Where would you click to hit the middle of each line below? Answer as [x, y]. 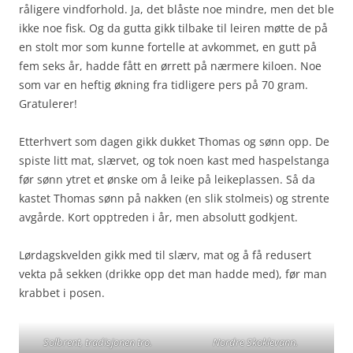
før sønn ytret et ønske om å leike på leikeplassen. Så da [167, 180]
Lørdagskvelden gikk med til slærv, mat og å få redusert [165, 255]
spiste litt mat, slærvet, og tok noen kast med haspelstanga [174, 161]
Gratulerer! [48, 104]
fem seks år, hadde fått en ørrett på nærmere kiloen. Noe [170, 66]
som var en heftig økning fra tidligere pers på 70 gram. [163, 85]
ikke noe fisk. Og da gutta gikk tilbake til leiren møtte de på [173, 28]
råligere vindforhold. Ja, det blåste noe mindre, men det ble [176, 9]
